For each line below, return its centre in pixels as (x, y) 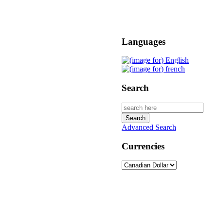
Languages (144, 41)
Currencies (143, 146)
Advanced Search (149, 127)
